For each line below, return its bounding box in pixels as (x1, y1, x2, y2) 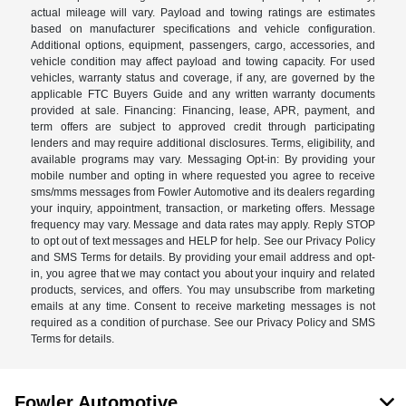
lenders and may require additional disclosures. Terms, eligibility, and (31, 136, 375, 150)
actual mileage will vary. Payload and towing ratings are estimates (31, 5, 375, 19)
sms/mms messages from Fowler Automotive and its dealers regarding (31, 185, 375, 198)
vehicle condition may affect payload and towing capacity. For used (31, 54, 375, 68)
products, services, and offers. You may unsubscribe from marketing (31, 283, 375, 296)
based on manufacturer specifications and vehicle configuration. (31, 22, 375, 35)
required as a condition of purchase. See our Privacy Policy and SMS (31, 315, 375, 329)
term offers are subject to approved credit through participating (31, 120, 375, 133)
